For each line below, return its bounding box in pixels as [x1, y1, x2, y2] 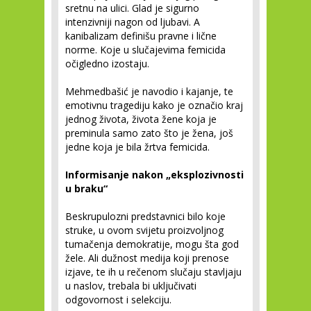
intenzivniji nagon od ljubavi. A [65, 15, 200, 28]
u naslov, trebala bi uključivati [65, 279, 196, 292]
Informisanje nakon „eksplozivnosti [65, 168, 244, 181]
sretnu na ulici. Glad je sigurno [65, 1, 199, 15]
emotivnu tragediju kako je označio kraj [65, 99, 243, 112]
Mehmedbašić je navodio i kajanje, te [65, 85, 233, 98]
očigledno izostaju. [65, 57, 149, 70]
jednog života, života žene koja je [65, 112, 217, 126]
